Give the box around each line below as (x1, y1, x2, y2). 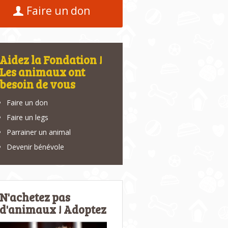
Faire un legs (7, 112, 49, 123)
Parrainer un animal (7, 127, 71, 137)
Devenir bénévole (7, 142, 65, 152)
